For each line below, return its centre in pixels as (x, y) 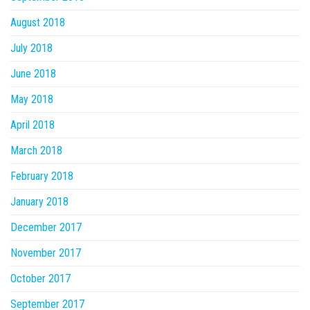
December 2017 (46, 227)
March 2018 (36, 151)
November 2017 (46, 253)
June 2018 (33, 74)
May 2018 (32, 99)
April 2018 (33, 125)
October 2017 (40, 279)
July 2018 (31, 48)
